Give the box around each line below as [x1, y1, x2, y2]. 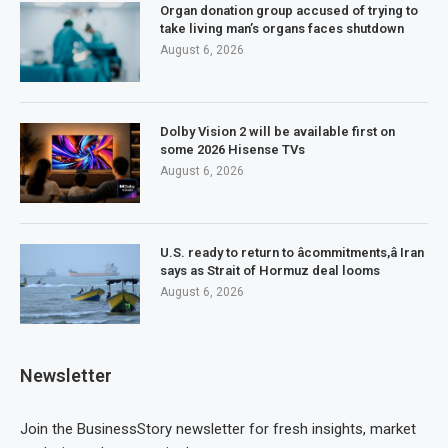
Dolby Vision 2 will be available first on [160, 124, 395, 140]
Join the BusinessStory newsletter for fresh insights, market [20, 420, 416, 439]
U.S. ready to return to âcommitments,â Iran [160, 245, 424, 261]
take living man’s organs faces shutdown [160, 21, 404, 37]
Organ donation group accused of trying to [160, 3, 418, 19]
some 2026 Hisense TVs [160, 142, 305, 158]
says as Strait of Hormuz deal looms [160, 263, 380, 279]
